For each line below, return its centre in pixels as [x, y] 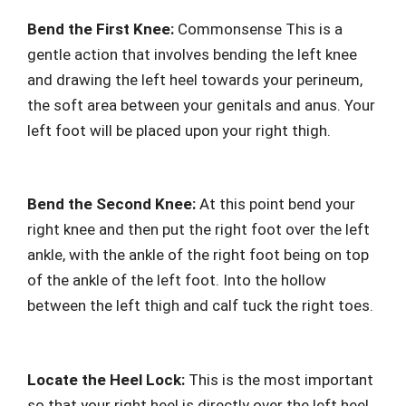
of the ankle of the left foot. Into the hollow [177, 280]
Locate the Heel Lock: [106, 379]
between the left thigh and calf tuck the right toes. [200, 305]
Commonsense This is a [260, 29]
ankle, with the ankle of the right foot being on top [198, 255]
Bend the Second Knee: [113, 204]
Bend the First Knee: [102, 29]
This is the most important [279, 379]
